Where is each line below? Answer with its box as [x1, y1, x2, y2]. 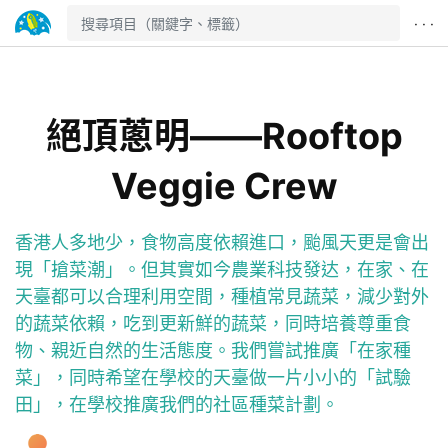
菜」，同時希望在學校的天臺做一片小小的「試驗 [15, 367, 411, 388]
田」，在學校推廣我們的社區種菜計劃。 [15, 394, 339, 415]
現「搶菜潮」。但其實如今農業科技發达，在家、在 [15, 259, 429, 280]
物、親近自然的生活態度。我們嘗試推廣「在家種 [15, 340, 411, 361]
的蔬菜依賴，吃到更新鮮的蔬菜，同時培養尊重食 [15, 313, 411, 334]
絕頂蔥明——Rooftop [45, 114, 403, 158]
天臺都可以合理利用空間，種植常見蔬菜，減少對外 [15, 286, 429, 307]
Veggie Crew [110, 164, 338, 208]
